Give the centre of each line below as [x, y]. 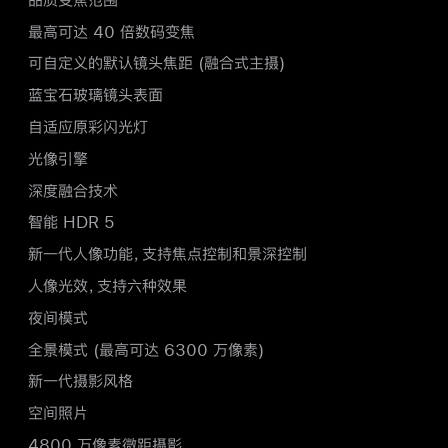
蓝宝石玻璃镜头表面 [95, 95]
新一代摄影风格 [80, 381]
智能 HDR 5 [71, 222]
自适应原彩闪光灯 [88, 127]
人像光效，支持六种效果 [107, 286]
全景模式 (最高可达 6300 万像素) [146, 349]
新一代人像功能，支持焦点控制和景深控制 [167, 254]
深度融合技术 [73, 190]
